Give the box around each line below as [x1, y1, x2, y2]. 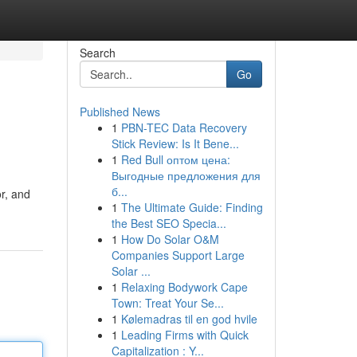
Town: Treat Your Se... [111, 295, 224, 311]
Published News [79, 104, 160, 120]
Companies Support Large [111, 247, 245, 263]
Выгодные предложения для [111, 167, 261, 183]
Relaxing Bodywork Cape [120, 279, 248, 295]
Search [79, 45, 116, 61]
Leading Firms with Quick [120, 327, 249, 343]
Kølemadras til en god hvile [120, 311, 257, 327]
